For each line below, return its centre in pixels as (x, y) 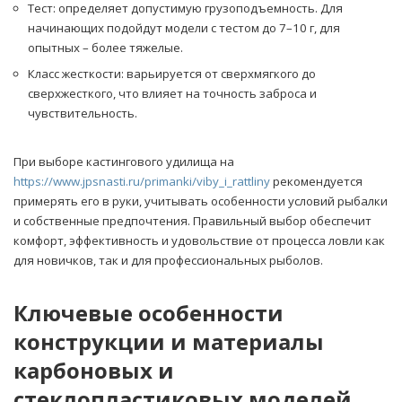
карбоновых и (94, 371)
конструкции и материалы (169, 342)
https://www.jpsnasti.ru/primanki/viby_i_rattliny (142, 182)
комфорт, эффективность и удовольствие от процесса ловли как (199, 241)
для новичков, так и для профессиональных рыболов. (168, 261)
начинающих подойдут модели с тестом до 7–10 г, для (184, 28)
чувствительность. (83, 114)
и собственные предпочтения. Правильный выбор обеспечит (192, 221)
